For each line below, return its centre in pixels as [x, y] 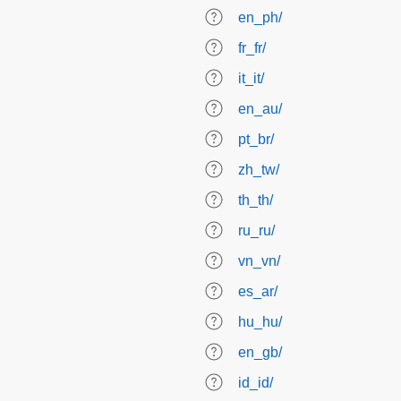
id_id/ [256, 383]
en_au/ [260, 109]
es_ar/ [258, 291]
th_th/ [256, 200]
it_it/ [251, 78]
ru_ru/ [256, 230]
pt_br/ [256, 139]
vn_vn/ [259, 261]
